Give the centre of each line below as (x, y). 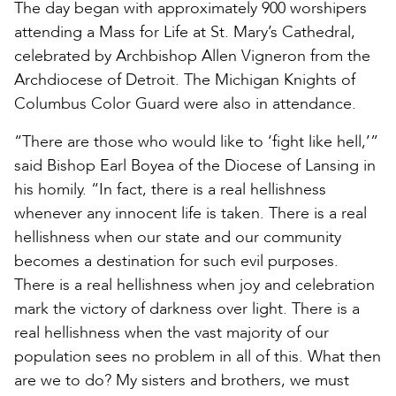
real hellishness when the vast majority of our (171, 332)
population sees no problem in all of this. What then (198, 356)
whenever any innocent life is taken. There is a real (190, 213)
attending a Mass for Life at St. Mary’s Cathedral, (185, 32)
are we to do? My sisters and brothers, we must (182, 380)
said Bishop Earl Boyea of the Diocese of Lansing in (195, 165)
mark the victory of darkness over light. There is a (187, 308)
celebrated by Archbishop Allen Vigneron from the (192, 56)
